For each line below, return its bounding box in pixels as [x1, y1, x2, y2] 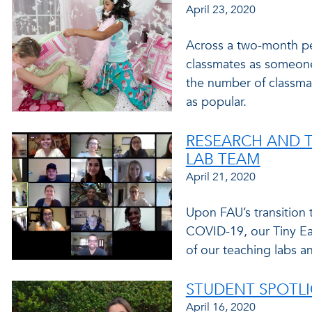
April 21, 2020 [185, 169, 256, 185]
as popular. [185, 93, 247, 111]
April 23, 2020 [185, 2, 256, 17]
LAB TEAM [185, 149, 260, 170]
